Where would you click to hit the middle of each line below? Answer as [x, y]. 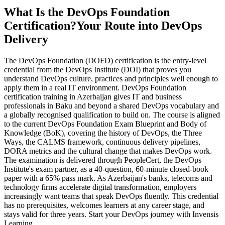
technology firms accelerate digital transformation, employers [100, 187]
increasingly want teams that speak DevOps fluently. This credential [111, 196]
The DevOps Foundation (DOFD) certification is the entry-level [105, 60]
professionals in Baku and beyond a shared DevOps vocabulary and [111, 105]
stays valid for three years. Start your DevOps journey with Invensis [111, 214]
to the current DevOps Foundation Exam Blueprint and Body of [105, 124]
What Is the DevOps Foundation [87, 12]
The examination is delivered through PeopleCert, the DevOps [103, 160]
